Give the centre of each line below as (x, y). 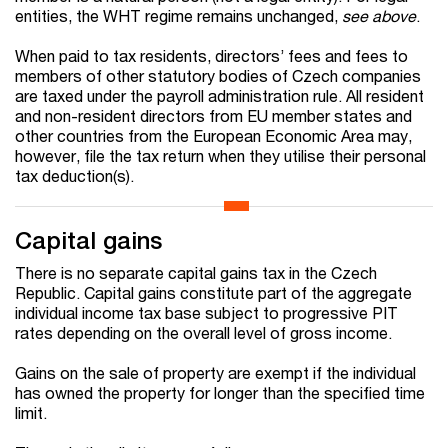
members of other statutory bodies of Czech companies (218, 76)
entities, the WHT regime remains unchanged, (178, 16)
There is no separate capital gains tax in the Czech (196, 273)
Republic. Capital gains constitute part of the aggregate (213, 293)
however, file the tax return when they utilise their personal (220, 156)
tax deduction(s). (74, 176)
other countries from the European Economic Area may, (213, 136)
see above (379, 16)
